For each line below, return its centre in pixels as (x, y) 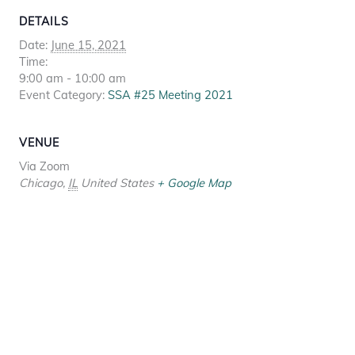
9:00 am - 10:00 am (73, 78)
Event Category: (62, 95)
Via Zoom (44, 166)
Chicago (41, 183)
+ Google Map (194, 183)
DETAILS (44, 22)
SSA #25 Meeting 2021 (170, 95)
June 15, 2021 (88, 45)
